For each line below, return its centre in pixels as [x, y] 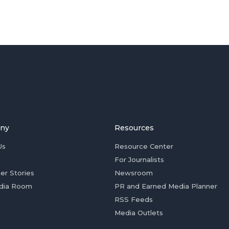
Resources [134, 128]
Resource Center [144, 146]
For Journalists [139, 159]
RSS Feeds [134, 199]
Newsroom [134, 173]
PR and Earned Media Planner [166, 186]
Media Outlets [139, 213]
